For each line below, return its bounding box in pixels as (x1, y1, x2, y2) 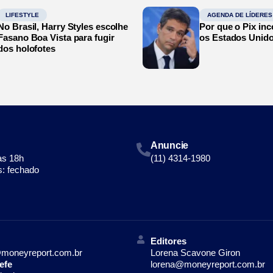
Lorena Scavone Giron (150, 247, 240, 258)
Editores (150, 235, 186, 246)
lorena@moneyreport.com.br (150, 258, 265, 269)
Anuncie (151, 140, 188, 151)
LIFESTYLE (5, 11, 40, 18)
